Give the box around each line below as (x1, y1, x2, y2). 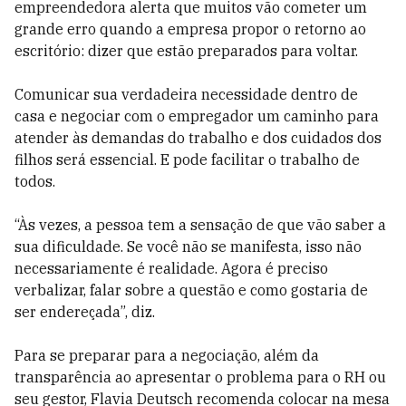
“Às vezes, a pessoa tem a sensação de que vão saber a (14, 216, 386, 234)
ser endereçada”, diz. (14, 303, 155, 321)
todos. (14, 172, 55, 190)
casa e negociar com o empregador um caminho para (14, 107, 379, 125)
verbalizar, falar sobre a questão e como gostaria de (14, 281, 368, 299)
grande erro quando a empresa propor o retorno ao (14, 20, 366, 38)
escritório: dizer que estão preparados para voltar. (14, 42, 358, 60)
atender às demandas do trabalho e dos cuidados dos (14, 129, 382, 147)
